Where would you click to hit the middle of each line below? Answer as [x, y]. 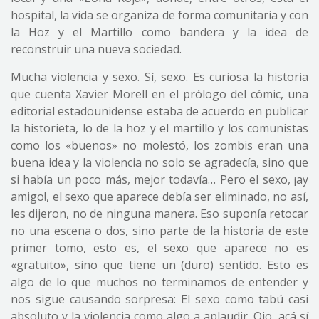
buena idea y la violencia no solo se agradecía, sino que [159, 162]
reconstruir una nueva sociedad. [96, 49]
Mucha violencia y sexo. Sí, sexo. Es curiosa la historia [159, 77]
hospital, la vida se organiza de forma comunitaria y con [159, 15]
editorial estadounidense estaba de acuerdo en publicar [159, 111]
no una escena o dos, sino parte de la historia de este [159, 231]
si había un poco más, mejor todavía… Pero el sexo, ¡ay [159, 179]
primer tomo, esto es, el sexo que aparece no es [159, 248]
